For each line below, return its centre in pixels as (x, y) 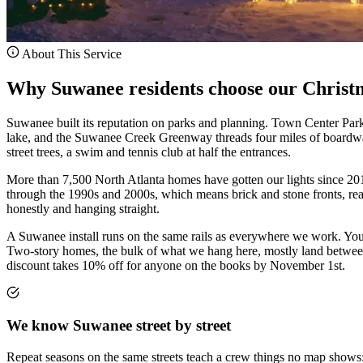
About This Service (70, 53)
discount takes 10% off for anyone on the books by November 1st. (176, 265)
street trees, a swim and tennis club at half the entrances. (149, 152)
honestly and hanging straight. (83, 208)
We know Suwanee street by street (119, 326)
